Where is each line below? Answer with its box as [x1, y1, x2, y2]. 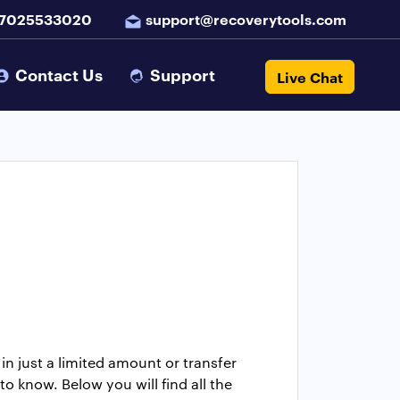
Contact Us [12, 62, 107, 87]
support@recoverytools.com [146, 9, 346, 29]
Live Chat [277, 66, 344, 87]
